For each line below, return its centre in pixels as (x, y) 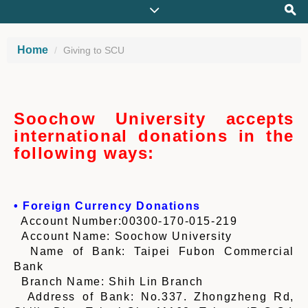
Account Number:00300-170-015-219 (126, 221)
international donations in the (154, 136)
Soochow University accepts (154, 119)
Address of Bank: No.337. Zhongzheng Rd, (154, 297)
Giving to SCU (94, 50)
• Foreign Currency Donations (107, 206)
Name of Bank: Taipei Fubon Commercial (154, 251)
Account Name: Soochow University (123, 236)
